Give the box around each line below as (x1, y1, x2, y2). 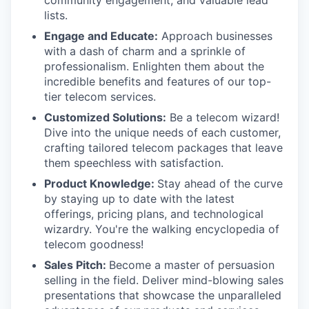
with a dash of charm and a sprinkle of (44, 43, 246, 58)
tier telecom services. (44, 89, 156, 103)
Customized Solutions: (44, 110, 166, 124)
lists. (44, 8, 68, 22)
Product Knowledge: (44, 176, 157, 190)
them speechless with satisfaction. (44, 155, 223, 170)
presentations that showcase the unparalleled (44, 288, 281, 302)
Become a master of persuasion (109, 257, 275, 272)
